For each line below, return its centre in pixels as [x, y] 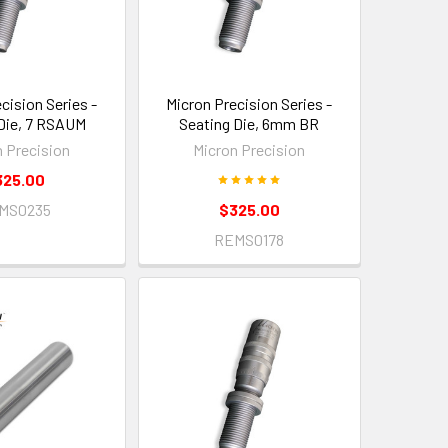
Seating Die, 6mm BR [249, 123]
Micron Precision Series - [249, 103]
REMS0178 [249, 239]
